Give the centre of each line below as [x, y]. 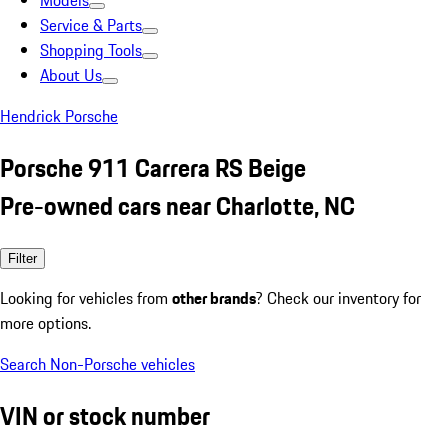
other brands [214, 297]
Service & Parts [91, 25]
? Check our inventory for [338, 297]
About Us [71, 75]
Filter [22, 258]
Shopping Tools [91, 50]
